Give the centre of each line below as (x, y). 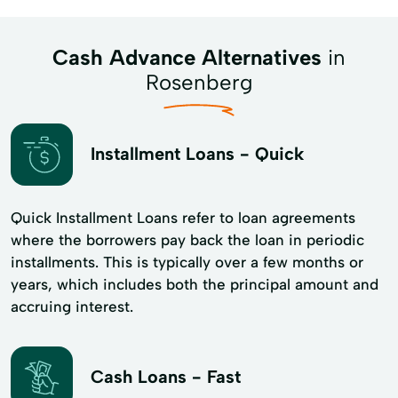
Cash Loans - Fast (166, 377)
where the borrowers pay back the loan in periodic (187, 239)
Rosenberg (199, 82)
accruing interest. (72, 306)
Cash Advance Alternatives (187, 57)
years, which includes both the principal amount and (195, 284)
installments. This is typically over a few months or (187, 262)
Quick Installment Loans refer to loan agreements (183, 217)
